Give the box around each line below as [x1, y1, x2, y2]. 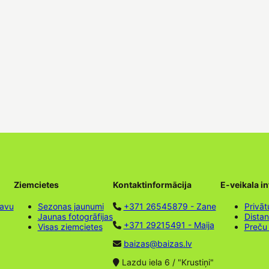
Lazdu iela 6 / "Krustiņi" [119, 257, 214, 267]
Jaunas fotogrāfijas [37, 211, 113, 222]
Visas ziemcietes [37, 222, 103, 232]
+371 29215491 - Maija [123, 220, 214, 230]
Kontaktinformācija [112, 180, 192, 190]
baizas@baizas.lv [123, 238, 192, 249]
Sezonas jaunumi [37, 201, 104, 211]
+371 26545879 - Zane [123, 201, 216, 211]
